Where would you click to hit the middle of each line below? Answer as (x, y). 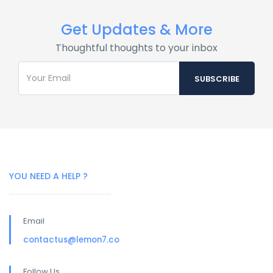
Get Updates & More (136, 29)
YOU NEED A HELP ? (48, 176)
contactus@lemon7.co (71, 239)
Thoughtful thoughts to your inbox (136, 48)
